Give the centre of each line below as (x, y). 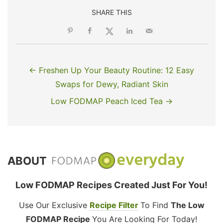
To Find (155, 205)
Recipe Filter (114, 205)
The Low (187, 205)
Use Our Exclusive (54, 205)
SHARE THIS (111, 12)
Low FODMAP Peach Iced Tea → (111, 101)
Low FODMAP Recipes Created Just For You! (111, 185)
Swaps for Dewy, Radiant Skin (111, 84)
